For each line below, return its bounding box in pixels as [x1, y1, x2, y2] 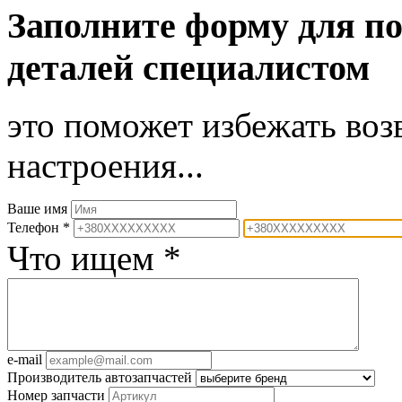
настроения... [7, 146, 204, 186]
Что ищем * [7, 239, 181, 278]
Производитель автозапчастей [7, 370, 192, 386]
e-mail [7, 352, 42, 368]
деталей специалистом [7, 47, 370, 88]
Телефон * [7, 220, 70, 236]
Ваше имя [7, 201, 67, 217]
